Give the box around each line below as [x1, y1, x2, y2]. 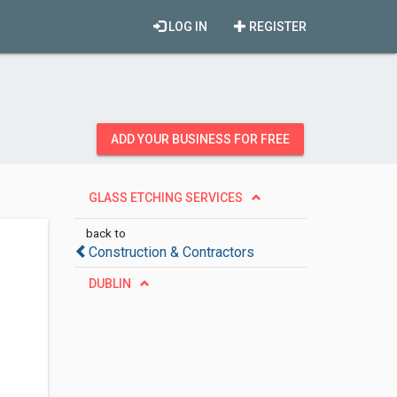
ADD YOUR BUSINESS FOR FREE [111, 132, 290, 146]
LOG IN [166, 19, 207, 34]
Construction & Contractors [88, 244, 254, 261]
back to [85, 226, 126, 240]
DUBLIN [88, 276, 131, 291]
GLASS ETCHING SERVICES [88, 191, 243, 205]
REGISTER [246, 19, 307, 34]
